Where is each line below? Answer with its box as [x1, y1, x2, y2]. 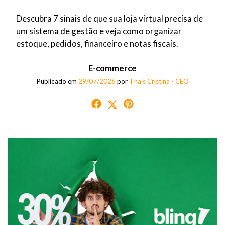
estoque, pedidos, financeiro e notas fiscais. [16, 38, 178, 49]
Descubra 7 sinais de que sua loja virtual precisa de [16, 13, 203, 24]
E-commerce [88, 63, 137, 74]
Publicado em [36, 77, 78, 86]
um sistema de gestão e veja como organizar [16, 26, 182, 37]
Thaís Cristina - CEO [129, 77, 189, 86]
